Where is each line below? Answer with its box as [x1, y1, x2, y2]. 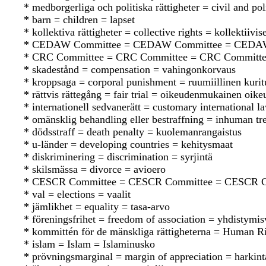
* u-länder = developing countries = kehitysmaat [24, 138, 233, 151]
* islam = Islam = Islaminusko [24, 238, 155, 251]
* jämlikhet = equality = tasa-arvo [24, 201, 170, 213]
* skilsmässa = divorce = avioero [24, 163, 166, 176]
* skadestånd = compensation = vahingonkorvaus [24, 64, 236, 76]
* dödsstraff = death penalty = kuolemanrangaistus [24, 126, 242, 138]
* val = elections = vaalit [24, 188, 131, 201]
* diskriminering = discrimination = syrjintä [24, 151, 213, 163]
